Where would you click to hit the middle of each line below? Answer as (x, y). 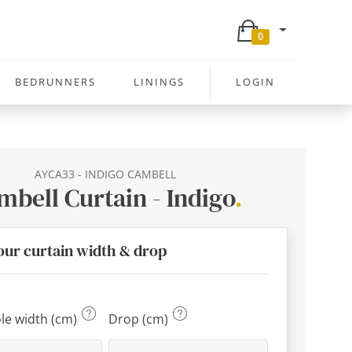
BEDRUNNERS (55, 81)
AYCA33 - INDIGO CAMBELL (106, 174)
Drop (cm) (140, 319)
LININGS (159, 81)
